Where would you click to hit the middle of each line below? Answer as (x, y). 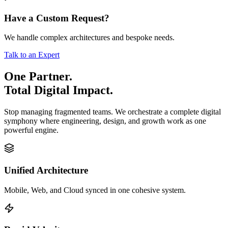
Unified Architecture (46, 170)
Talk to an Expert (32, 55)
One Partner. (38, 77)
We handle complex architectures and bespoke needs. (89, 38)
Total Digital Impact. (59, 90)
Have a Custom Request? (57, 18)
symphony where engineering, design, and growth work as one (105, 121)
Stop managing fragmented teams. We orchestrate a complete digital (112, 112)
